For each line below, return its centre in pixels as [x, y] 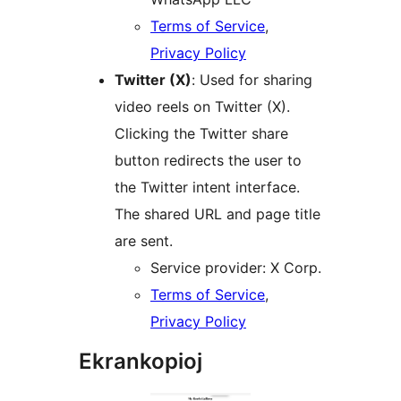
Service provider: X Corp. [236, 268]
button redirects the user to [208, 161]
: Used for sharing [252, 80]
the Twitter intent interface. [207, 188]
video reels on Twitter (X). [202, 107]
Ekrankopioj [141, 362]
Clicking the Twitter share [201, 134]
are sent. [144, 241]
